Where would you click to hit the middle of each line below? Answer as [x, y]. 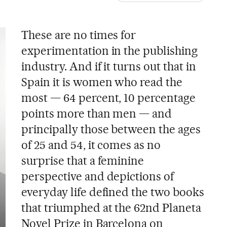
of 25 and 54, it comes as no [91, 145]
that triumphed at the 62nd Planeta [111, 208]
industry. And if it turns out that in [109, 66]
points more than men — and [97, 113]
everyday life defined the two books [113, 192]
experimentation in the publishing [109, 51]
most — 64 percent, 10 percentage [108, 98]
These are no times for [79, 35]
